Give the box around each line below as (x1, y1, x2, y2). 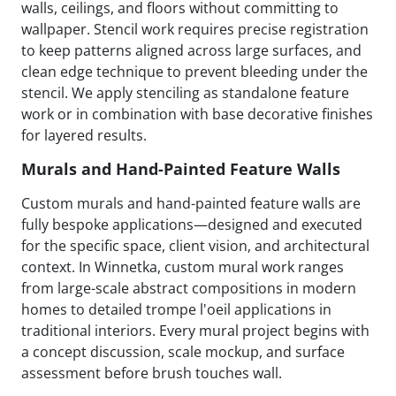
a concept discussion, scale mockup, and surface (21, 341, 345, 362)
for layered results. (21, 125, 147, 145)
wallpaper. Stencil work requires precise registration (21, 19, 369, 39)
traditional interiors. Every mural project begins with (21, 320, 369, 340)
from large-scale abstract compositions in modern (21, 278, 356, 298)
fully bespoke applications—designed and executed (21, 214, 362, 234)
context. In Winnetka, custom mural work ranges (21, 256, 344, 277)
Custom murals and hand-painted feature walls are (21, 193, 361, 213)
